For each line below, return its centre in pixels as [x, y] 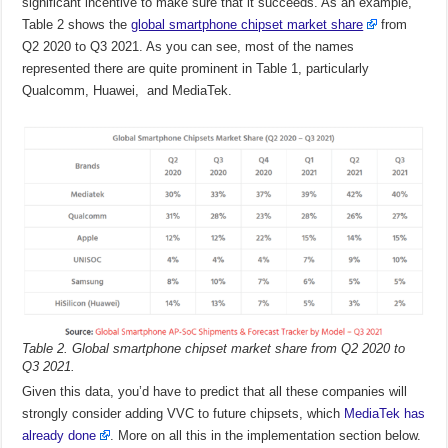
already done [59, 436]
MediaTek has [385, 414]
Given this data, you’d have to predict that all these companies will [215, 392]
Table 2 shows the [77, 25]
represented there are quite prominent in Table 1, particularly [196, 69]
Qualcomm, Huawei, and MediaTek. [127, 91]
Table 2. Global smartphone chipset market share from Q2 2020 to [214, 349]
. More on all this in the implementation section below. [266, 436]
